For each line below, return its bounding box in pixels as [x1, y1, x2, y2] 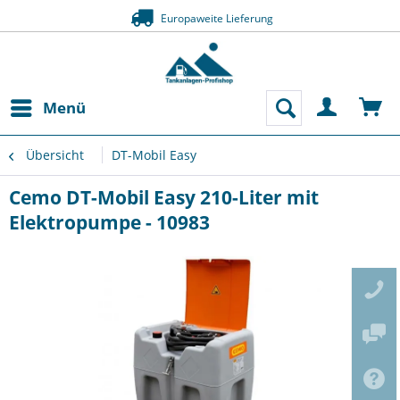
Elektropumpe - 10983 [9, 210, 210, 235]
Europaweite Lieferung [162, 11, 281, 26]
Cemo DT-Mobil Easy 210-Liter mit [9, 185, 319, 210]
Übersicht [26, 146, 84, 163]
